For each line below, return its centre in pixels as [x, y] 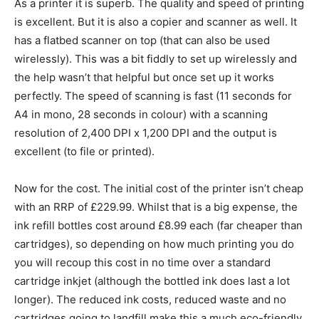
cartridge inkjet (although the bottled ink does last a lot [152, 281]
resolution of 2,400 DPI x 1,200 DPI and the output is [146, 133]
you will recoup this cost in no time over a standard [142, 263]
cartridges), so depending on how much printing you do [154, 244]
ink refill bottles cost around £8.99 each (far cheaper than [158, 226]
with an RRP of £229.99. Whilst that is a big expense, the [156, 207]
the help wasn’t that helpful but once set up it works [144, 78]
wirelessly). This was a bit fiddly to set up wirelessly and [156, 59]
